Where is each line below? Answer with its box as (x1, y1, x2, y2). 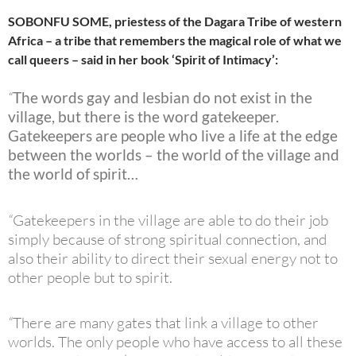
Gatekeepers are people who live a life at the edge (8, 126, 338, 145)
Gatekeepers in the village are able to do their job (13, 210, 328, 230)
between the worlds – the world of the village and (8, 145, 339, 164)
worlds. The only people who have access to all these (8, 331, 342, 351)
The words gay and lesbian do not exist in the (13, 88, 312, 107)
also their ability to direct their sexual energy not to (8, 248, 338, 268)
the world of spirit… (8, 164, 138, 184)
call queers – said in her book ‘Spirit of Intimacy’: (8, 52, 278, 68)
